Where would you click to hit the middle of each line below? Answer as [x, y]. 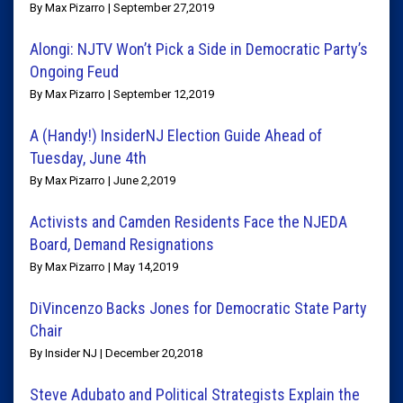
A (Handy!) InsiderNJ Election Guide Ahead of [176, 135]
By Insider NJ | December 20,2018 [116, 353]
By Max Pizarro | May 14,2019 [104, 267]
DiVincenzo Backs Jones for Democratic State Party [198, 308]
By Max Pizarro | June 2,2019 [103, 180]
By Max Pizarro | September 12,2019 [122, 94]
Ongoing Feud [74, 72]
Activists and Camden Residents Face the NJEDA [188, 222]
